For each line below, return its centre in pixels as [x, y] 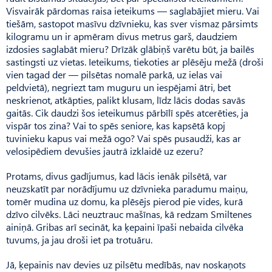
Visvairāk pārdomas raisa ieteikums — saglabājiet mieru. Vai [133, 10]
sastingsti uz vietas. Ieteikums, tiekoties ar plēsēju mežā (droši [135, 61]
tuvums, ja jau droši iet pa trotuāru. [79, 239]
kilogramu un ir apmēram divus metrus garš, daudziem [122, 36]
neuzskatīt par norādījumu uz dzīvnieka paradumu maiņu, [127, 188]
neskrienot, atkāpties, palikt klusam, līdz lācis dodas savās [126, 100]
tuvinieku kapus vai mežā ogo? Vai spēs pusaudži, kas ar [124, 138]
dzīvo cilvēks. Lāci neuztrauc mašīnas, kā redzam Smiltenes [129, 214]
